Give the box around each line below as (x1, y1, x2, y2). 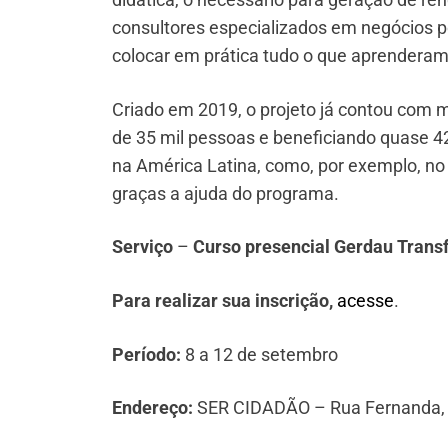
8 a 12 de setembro (185, 343, 338, 365)
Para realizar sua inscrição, (112, 289, 337, 311)
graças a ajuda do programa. (112, 182, 339, 204)
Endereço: (112, 397, 193, 419)
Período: (112, 343, 185, 365)
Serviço (112, 236, 173, 258)
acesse (337, 289, 394, 311)
